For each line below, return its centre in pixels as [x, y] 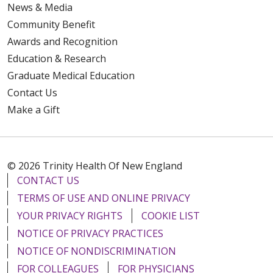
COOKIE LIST [171, 215]
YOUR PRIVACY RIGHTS [70, 215]
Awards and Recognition [62, 41]
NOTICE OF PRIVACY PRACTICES [90, 233]
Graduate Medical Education [71, 75]
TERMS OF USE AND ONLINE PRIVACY [104, 198]
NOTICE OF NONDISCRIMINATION [97, 251]
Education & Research [57, 58]
